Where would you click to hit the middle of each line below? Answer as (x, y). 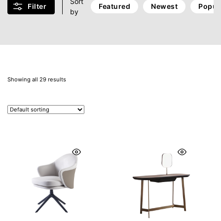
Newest (164, 6)
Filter (37, 6)
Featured (114, 6)
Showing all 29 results (37, 79)
